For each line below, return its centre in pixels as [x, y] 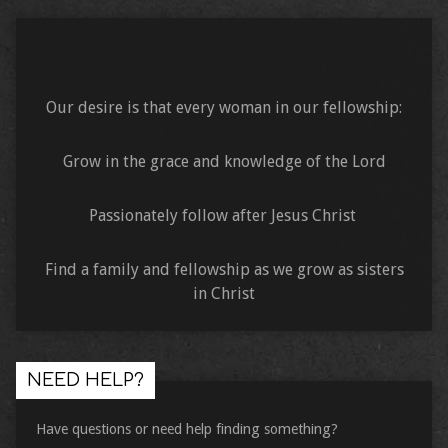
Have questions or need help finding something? [186, 429]
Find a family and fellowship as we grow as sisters [224, 270]
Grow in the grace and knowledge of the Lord [224, 162]
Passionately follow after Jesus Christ [224, 216]
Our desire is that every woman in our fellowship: [224, 108]
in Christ [224, 294]
